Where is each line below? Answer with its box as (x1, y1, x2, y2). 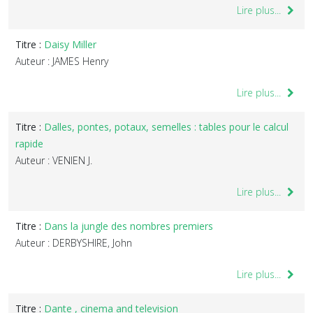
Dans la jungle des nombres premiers (44, 219, 213, 233)
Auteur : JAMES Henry (15, 54, 108, 68)
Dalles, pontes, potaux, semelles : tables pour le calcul (44, 120, 289, 133)
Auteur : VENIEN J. (15, 154, 92, 167)
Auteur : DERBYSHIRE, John (15, 236, 132, 249)
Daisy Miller (44, 38, 96, 51)
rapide (15, 137, 43, 150)
